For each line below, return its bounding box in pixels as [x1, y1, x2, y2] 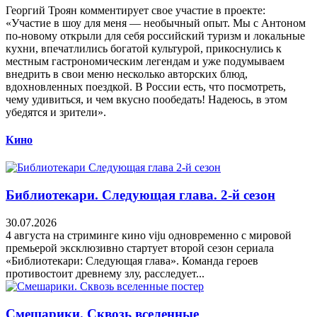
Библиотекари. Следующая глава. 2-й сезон [6, 188, 275, 203]
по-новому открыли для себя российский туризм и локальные [6, 29, 305, 42]
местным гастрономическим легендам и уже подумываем [6, 54, 284, 67]
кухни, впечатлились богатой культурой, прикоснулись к [6, 42, 282, 54]
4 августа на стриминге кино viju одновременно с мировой [6, 229, 292, 241]
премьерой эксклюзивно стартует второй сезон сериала [6, 241, 274, 254]
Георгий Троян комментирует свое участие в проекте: [6, 4, 265, 16]
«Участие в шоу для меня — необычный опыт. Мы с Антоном [6, 16, 306, 29]
